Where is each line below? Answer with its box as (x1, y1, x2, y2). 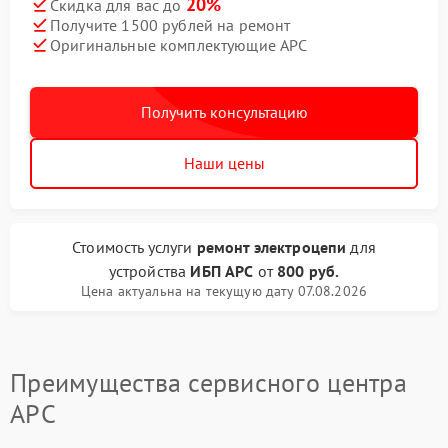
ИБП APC (190, 261, 254, 281)
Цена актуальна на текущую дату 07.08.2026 (80, 282, 368, 300)
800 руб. (277, 261, 340, 281)
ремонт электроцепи (196, 237, 347, 257)
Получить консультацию (140, 102, 308, 122)
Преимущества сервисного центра (10, 366, 407, 399)
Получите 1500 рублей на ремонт (50, 14, 291, 35)
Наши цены (183, 153, 265, 173)
